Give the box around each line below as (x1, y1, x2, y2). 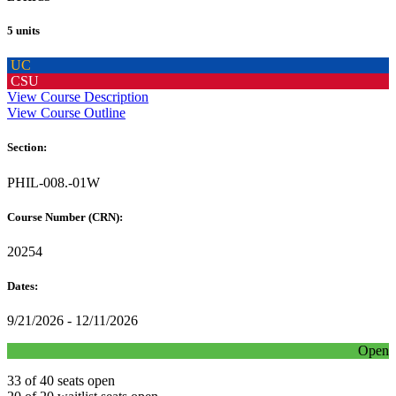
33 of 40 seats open (7, 373, 115, 389)
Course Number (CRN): (7, 209, 126, 224)
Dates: (7, 279, 41, 293)
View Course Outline (7, 105, 126, 121)
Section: (7, 141, 49, 155)
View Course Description (7, 89, 148, 105)
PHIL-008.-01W (7, 174, 100, 190)
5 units (7, 23, 40, 37)
